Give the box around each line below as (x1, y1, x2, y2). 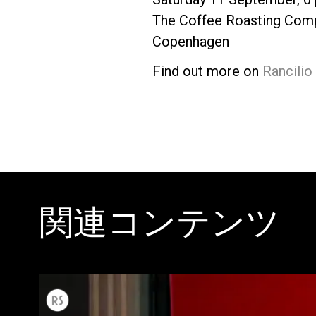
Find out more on (152, 62, 262, 80)
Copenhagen (152, 32, 229, 50)
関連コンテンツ (39, 202, 280, 243)
